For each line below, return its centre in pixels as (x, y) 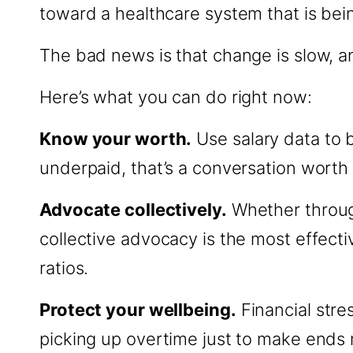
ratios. (64, 268)
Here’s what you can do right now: (176, 97)
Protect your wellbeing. (138, 310)
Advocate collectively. (133, 210)
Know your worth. (116, 139)
